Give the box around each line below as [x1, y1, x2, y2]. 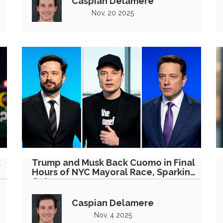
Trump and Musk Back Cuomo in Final [32, 157, 195, 168]
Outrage [32, 176, 69, 187]
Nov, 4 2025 [94, 211, 132, 219]
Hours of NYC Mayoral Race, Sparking [32, 166, 196, 177]
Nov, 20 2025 [92, 9, 134, 17]
